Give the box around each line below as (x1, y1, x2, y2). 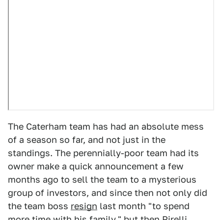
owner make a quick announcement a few (8, 161, 184, 172)
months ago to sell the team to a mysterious (8, 174, 196, 185)
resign (71, 201, 97, 212)
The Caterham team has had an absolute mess (8, 121, 204, 132)
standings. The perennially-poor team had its (8, 148, 199, 159)
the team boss (8, 201, 71, 212)
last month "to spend (97, 201, 190, 212)
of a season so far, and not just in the (8, 135, 165, 145)
